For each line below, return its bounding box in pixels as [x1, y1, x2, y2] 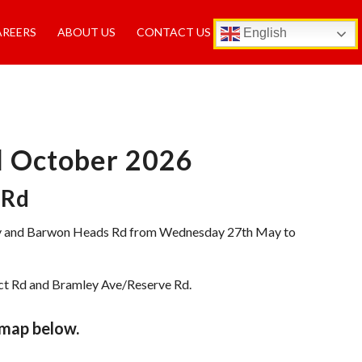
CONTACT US [137, 25, 212, 39]
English [240, 26, 287, 40]
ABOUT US [57, 25, 116, 39]
